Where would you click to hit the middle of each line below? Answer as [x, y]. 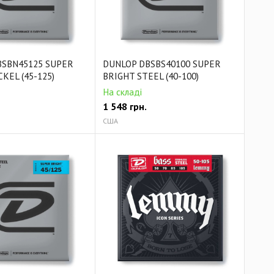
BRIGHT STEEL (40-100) [151, 76]
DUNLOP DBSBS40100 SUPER [162, 64]
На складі [123, 92]
